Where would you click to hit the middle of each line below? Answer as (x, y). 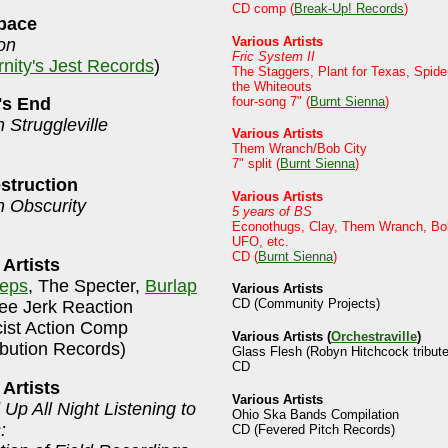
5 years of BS (272, 211)
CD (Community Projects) (306, 304)
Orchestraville (374, 337)
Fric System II (273, 56)
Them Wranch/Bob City (299, 149)
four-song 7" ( (271, 101)
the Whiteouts (272, 86)
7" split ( (256, 164)
